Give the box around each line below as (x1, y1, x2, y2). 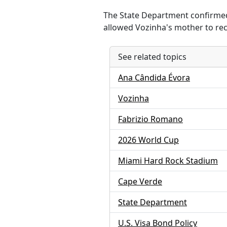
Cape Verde (118, 176, 162, 187)
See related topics (118, 51, 186, 62)
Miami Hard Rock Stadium (118, 155, 218, 166)
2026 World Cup (118, 134, 179, 145)
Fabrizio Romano (118, 113, 183, 125)
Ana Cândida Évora (118, 72, 190, 83)
